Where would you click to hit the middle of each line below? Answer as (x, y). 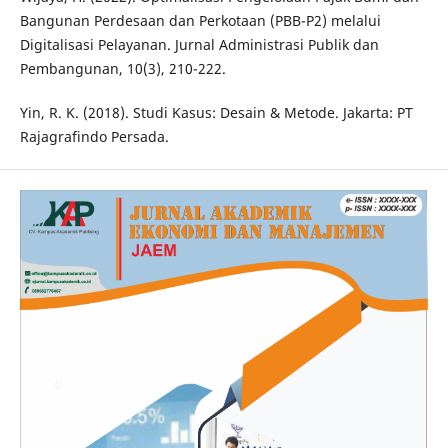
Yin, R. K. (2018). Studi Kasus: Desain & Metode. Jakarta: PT (216, 113)
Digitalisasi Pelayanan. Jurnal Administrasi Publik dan (199, 45)
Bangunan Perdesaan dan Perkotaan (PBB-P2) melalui (200, 21)
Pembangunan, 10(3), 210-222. (122, 69)
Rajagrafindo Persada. (94, 137)
